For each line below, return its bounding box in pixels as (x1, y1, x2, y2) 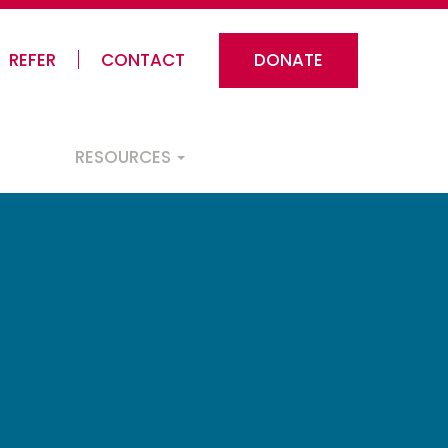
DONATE (254, 48, 323, 72)
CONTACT (101, 48, 185, 72)
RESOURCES (75, 145, 175, 170)
